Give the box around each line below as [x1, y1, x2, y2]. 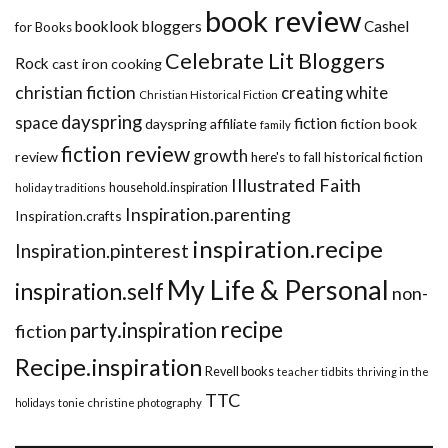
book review [205, 3, 361, 39]
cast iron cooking [52, 55, 162, 73]
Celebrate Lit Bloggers [165, 48, 385, 75]
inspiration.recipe [192, 234, 383, 264]
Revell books [205, 364, 274, 380]
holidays [15, 396, 55, 410]
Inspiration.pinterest [15, 239, 189, 263]
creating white [281, 82, 388, 104]
